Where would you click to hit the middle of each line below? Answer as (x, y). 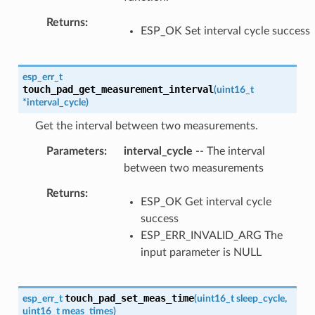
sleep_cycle (260, 299)
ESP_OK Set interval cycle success (225, 31)
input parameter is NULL (201, 253)
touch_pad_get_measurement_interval (118, 90)
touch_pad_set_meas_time (129, 298)
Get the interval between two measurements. (146, 126)
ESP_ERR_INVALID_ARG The (211, 236)
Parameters (75, 152)
